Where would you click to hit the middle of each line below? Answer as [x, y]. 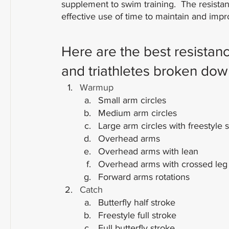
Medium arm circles [138, 113]
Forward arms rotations [144, 177]
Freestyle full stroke [137, 215]
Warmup [97, 87]
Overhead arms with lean [148, 151]
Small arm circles [132, 100]
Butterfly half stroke [137, 202]
